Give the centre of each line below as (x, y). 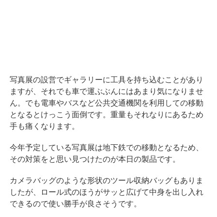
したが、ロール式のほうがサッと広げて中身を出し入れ (107, 192)
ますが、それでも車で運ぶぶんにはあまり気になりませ (107, 91)
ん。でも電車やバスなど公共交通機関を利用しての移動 (107, 103)
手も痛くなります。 (45, 126)
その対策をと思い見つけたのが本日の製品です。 (95, 159)
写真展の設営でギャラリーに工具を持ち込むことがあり (107, 79)
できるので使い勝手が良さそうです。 (76, 203)
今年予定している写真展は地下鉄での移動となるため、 (107, 147)
